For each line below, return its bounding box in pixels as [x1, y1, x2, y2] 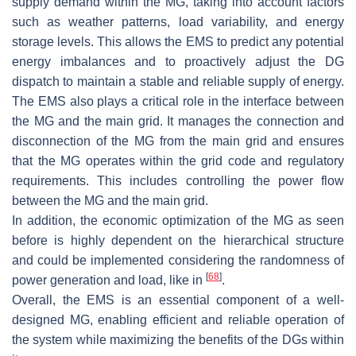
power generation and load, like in [12, 273, 206, 287]
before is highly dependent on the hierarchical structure [12, 233, 344, 247]
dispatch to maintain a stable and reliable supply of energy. [12, 74, 344, 88]
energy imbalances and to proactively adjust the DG [12, 54, 344, 68]
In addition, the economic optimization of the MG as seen [12, 213, 344, 227]
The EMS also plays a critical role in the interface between [12, 94, 344, 108]
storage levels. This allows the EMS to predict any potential [12, 34, 344, 48]
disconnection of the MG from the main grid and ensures [12, 133, 344, 148]
